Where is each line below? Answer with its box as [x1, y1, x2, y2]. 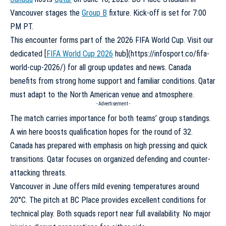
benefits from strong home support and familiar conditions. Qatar [10, 76, 215, 86]
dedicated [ [10, 48, 46, 59]
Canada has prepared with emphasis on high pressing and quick [10, 140, 207, 150]
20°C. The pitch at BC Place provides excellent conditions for [10, 195, 206, 205]
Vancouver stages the [10, 8, 82, 18]
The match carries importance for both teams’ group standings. [10, 113, 211, 123]
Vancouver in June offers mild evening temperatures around [10, 181, 199, 191]
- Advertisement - [96, 100, 130, 106]
